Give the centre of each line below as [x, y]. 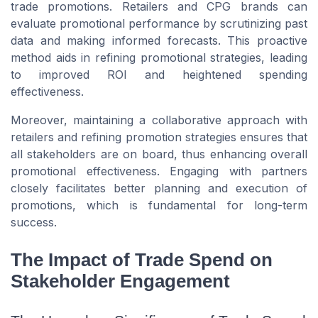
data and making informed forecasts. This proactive [159, 40]
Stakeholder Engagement [120, 281]
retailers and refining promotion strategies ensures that [159, 137]
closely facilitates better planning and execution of [159, 188]
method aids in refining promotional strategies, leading [159, 57]
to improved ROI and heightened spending [159, 74]
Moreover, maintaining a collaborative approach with [159, 120]
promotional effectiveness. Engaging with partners [159, 171]
